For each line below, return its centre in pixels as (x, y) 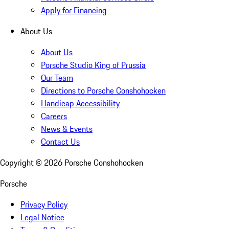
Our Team (57, 78)
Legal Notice (42, 217)
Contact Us (60, 142)
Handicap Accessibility (80, 104)
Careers (54, 116)
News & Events (67, 129)
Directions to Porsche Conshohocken (103, 91)
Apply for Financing (74, 10)
